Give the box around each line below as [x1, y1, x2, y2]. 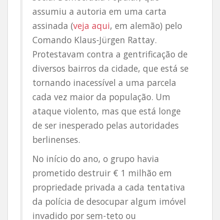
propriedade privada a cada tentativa [32, 181, 185, 193]
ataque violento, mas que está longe [32, 105, 181, 117]
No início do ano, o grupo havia [32, 153, 159, 165]
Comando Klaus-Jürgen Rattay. [32, 34, 157, 46]
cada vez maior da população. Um [32, 91, 170, 103]
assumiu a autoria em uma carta [32, 5, 166, 17]
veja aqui [73, 20, 110, 31]
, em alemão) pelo [110, 20, 182, 31]
